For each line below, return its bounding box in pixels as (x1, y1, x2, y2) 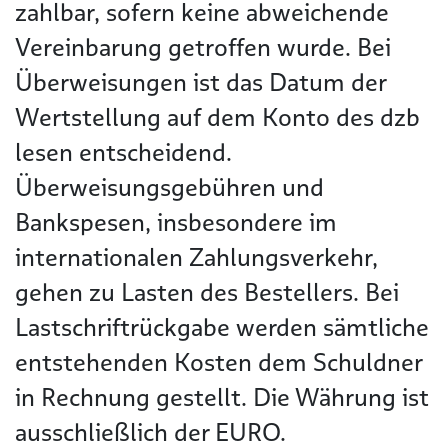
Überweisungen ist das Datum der (15, 66, 386, 99)
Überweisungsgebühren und (15, 171, 324, 204)
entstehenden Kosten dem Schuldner (15, 346, 422, 379)
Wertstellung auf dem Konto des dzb (15, 101, 420, 134)
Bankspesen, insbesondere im (15, 206, 337, 239)
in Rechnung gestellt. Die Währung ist (15, 381, 429, 414)
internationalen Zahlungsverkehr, (15, 241, 378, 274)
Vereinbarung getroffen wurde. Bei (15, 31, 391, 64)
